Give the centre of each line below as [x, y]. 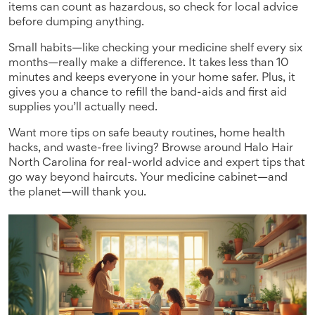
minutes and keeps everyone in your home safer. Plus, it [152, 78]
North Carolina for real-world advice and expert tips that [157, 163]
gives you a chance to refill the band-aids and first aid [148, 93]
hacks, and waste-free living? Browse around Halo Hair [151, 149]
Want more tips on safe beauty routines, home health [147, 134]
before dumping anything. [76, 23]
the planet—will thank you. [77, 193]
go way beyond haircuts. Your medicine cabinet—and [148, 178]
